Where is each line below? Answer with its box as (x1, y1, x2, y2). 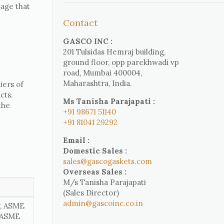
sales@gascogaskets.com (63, 156, 152, 166)
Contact (63, 17, 98, 28)
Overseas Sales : (63, 167, 127, 176)
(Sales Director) (63, 188, 119, 197)
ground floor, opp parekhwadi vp (63, 57, 179, 67)
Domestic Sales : (63, 146, 127, 155)
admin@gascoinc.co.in (63, 198, 143, 208)
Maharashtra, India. (63, 78, 132, 88)
